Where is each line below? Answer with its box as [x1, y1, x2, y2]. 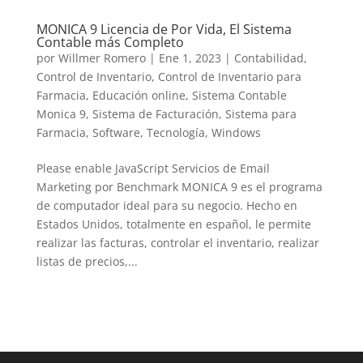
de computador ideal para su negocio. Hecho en [36, 197, 297, 213]
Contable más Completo [36, 32, 184, 51]
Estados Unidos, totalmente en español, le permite [36, 216, 311, 232]
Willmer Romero [58, 49, 146, 66]
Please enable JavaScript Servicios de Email [36, 160, 270, 176]
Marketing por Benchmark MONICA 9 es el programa [36, 178, 322, 194]
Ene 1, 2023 [158, 49, 221, 66]
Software [92, 124, 140, 140]
